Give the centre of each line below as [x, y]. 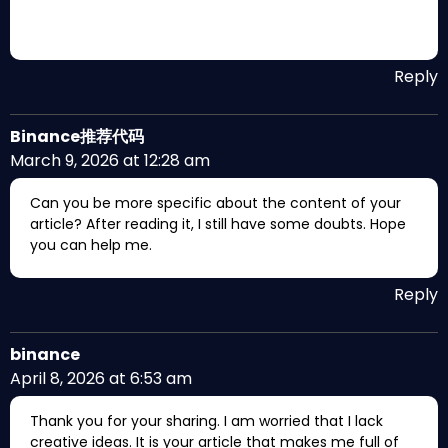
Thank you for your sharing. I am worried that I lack [206, 421]
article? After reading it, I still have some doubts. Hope [218, 224]
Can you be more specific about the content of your [215, 203]
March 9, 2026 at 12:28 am [110, 160]
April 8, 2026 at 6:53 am [101, 378]
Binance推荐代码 [77, 136]
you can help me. [91, 245]
